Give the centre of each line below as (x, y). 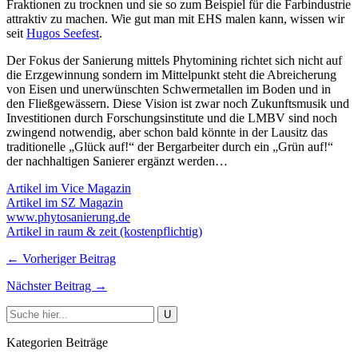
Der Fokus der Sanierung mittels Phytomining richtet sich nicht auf (174, 60)
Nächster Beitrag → (57, 285)
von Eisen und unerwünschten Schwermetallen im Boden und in (169, 89)
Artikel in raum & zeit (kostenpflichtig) (104, 231)
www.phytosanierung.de (68, 217)
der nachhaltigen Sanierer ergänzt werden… (117, 161)
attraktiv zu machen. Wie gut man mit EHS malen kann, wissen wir (175, 18)
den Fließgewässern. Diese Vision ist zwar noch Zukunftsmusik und (178, 103)
